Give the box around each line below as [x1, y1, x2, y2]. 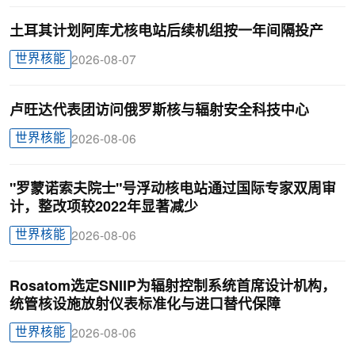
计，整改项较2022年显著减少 [9, 200, 198, 216]
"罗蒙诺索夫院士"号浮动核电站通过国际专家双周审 [9, 182, 336, 197]
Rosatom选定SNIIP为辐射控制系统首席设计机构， [9, 279, 336, 294]
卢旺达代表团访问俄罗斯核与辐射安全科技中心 [9, 103, 309, 118]
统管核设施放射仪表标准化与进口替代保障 [9, 297, 281, 312]
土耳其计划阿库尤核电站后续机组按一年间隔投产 [9, 25, 323, 40]
